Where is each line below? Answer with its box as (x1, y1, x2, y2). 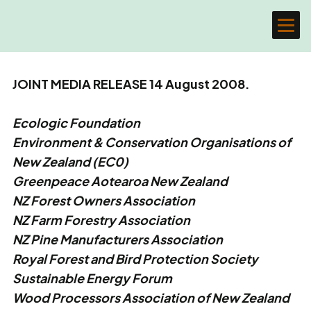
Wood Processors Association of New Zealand (12, 289, 289, 305)
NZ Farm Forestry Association (12, 212, 190, 228)
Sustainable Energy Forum (12, 270, 172, 286)
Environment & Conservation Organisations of (12, 134, 291, 150)
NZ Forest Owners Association (12, 192, 195, 208)
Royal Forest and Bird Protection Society (12, 251, 258, 267)
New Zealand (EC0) (12, 153, 128, 169)
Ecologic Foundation (12, 115, 140, 131)
